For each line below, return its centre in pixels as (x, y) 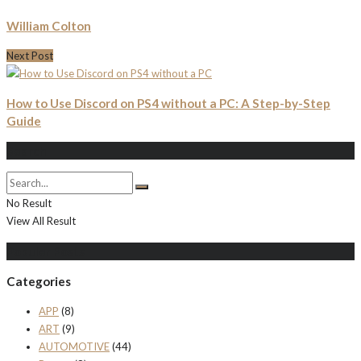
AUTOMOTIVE (74, 347)
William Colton (49, 25)
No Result (29, 203)
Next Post (30, 55)
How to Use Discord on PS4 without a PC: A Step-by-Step (168, 104)
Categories (39, 281)
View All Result (41, 221)
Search (27, 151)
